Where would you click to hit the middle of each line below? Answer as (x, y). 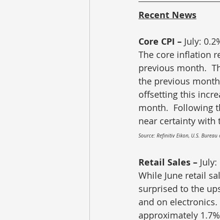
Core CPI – (161, 41)
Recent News (167, 15)
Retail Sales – (169, 162)
